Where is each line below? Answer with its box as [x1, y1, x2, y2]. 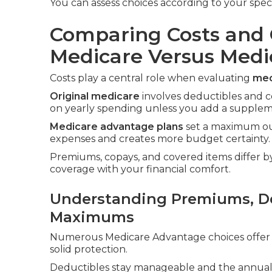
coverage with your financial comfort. [50, 163, 231, 175]
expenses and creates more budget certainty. [50, 133, 270, 144]
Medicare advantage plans [50, 121, 183, 132]
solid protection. [50, 243, 127, 255]
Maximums [50, 208, 134, 226]
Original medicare [50, 90, 140, 102]
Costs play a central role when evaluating [50, 72, 253, 84]
